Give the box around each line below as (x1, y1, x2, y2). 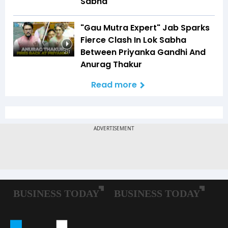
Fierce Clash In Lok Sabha (80, 34, 186, 46)
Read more (91, 79, 137, 91)
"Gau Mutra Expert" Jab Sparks (80, 22, 210, 34)
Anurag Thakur (80, 59, 142, 71)
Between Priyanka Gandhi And (80, 46, 206, 59)
